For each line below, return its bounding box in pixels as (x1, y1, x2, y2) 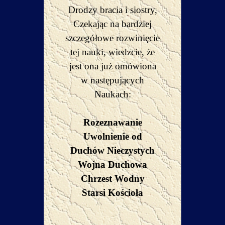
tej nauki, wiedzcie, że (70, 47, 155, 57)
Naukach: (94, 89, 131, 99)
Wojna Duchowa (78, 159, 148, 170)
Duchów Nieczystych (70, 145, 155, 156)
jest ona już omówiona (69, 61, 156, 71)
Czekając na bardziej (73, 19, 152, 29)
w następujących (81, 75, 145, 85)
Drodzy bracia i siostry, (68, 5, 157, 15)
